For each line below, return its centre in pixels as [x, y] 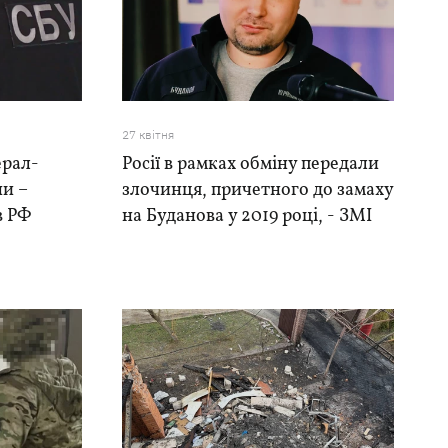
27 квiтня [147, 134]
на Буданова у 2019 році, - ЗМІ [246, 216]
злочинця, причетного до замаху [257, 190]
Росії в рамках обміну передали [250, 164]
